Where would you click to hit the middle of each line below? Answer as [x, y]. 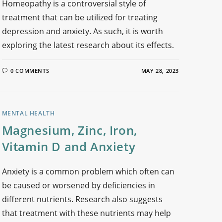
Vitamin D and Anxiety [69, 146]
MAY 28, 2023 [160, 71]
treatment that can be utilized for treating [80, 17]
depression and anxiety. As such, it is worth [82, 31]
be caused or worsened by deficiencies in [78, 185]
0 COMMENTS [30, 71]
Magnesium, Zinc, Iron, [69, 130]
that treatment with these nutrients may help [86, 213]
